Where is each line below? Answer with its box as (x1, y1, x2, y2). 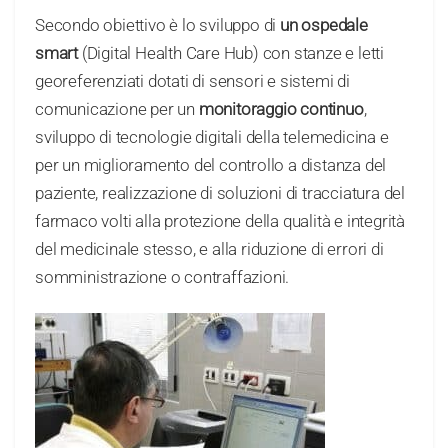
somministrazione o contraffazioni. (35, 267, 290, 288)
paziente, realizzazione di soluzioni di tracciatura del (35, 183, 405, 204)
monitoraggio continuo (198, 99, 364, 120)
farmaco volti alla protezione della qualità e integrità (35, 211, 405, 232)
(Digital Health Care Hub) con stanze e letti (78, 43, 384, 64)
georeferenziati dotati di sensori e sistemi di (35, 71, 350, 92)
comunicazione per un (35, 99, 199, 120)
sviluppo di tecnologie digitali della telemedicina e (35, 127, 389, 148)
